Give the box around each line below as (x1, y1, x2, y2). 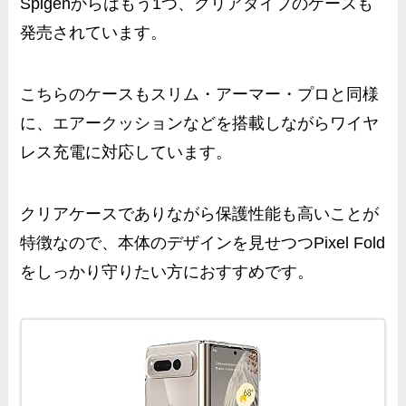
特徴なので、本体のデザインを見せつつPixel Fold (20, 233, 386, 252)
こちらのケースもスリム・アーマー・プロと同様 (20, 84, 380, 103)
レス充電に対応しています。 (20, 142, 233, 161)
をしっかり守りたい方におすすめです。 (20, 262, 314, 281)
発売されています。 (20, 23, 168, 42)
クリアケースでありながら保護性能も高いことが (20, 204, 380, 223)
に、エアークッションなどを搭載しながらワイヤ (20, 113, 380, 132)
